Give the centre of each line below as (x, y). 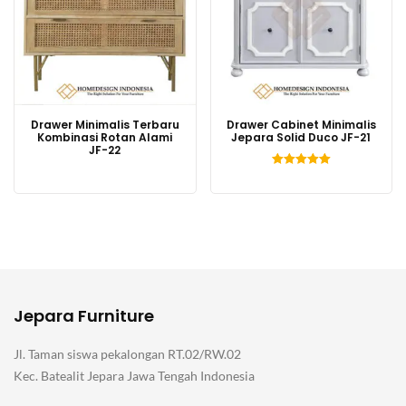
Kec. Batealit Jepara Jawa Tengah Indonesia (134, 376)
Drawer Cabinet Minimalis (301, 125)
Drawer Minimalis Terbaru (105, 125)
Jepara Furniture (84, 316)
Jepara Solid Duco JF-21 (301, 137)
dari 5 (301, 197)
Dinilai (301, 175)
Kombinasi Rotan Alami (105, 137)
